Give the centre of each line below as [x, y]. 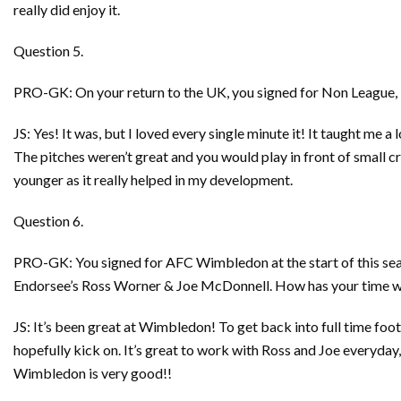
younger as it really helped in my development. [153, 179]
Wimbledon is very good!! [93, 373]
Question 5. [48, 51]
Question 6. [48, 221]
